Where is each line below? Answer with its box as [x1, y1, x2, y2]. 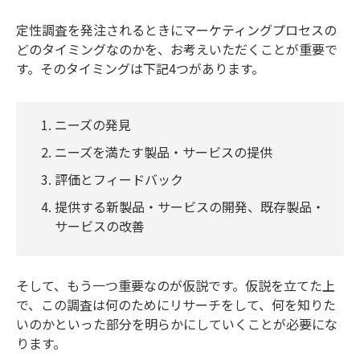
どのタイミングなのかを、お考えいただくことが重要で [16, 39, 337, 59]
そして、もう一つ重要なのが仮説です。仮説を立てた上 [16, 275, 335, 295]
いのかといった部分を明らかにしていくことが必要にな [16, 313, 337, 333]
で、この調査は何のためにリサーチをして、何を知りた [16, 294, 336, 314]
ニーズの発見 [55, 114, 131, 134]
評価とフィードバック [55, 169, 183, 189]
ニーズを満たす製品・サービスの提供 [55, 141, 272, 162]
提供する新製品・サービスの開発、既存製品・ [55, 196, 325, 216]
